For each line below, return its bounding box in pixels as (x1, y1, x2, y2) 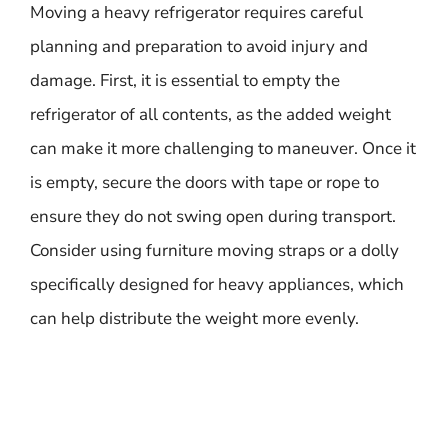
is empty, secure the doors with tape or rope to (30, 171, 379, 194)
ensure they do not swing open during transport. (30, 205, 396, 228)
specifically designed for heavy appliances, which (30, 273, 404, 296)
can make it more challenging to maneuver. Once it (30, 137, 416, 160)
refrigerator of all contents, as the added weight (30, 103, 391, 126)
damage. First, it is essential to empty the (30, 69, 340, 92)
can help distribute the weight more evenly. (30, 307, 359, 330)
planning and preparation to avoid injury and (30, 35, 368, 58)
